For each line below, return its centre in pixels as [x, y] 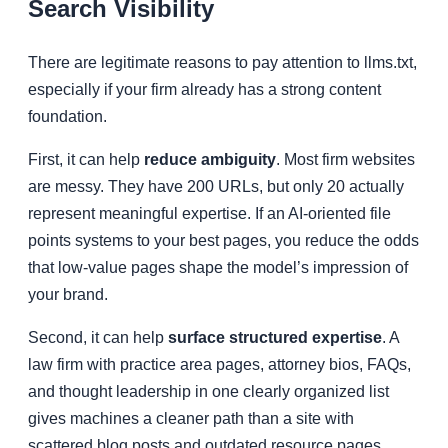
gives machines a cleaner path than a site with [191, 419]
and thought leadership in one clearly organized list [208, 392]
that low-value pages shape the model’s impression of [218, 268]
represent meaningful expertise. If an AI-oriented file [209, 214]
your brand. [68, 295]
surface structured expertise [275, 338]
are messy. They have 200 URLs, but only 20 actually [216, 187]
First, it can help [86, 160]
